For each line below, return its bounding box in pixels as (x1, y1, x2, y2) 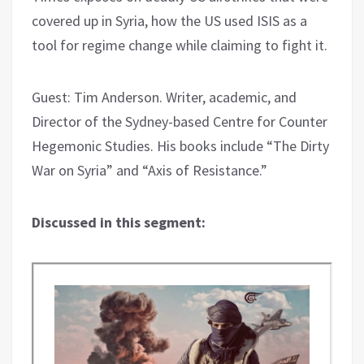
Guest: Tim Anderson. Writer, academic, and (32, 87, 297, 106)
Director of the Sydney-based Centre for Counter (32, 111, 327, 131)
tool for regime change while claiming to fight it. (32, 35, 327, 54)
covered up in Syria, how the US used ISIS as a (32, 11, 307, 30)
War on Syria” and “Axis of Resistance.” (32, 160, 267, 180)
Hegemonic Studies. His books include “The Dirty (32, 136, 329, 155)
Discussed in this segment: (32, 212, 206, 232)
